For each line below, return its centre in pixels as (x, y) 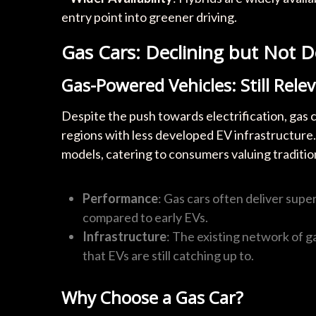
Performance (120, 198)
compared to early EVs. (145, 217)
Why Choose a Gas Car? (152, 297)
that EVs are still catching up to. (168, 255)
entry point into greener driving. (149, 17)
